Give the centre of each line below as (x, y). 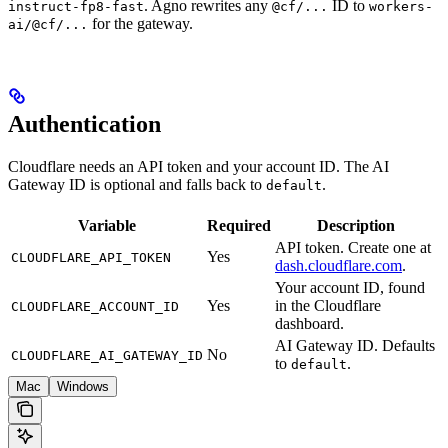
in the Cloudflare (328, 305)
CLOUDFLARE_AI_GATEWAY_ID (107, 355)
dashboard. (309, 323)
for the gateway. (140, 23)
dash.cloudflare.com (338, 265)
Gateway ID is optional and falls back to (137, 184)
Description (356, 225)
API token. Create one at (353, 247)
